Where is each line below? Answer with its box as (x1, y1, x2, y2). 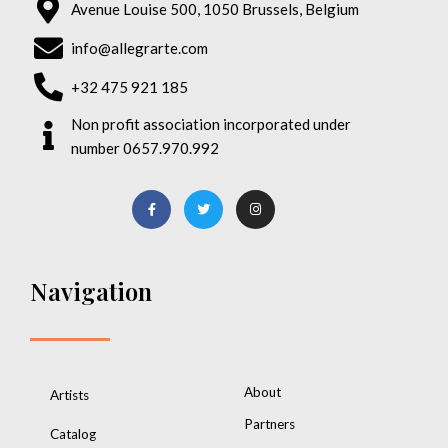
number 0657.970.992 (71, 138, 220, 157)
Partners (244, 415, 295, 432)
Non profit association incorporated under (71, 114, 352, 133)
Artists (50, 386, 89, 403)
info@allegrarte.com (71, 39, 209, 58)
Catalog (50, 425, 96, 442)
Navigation (30, 274, 152, 307)
